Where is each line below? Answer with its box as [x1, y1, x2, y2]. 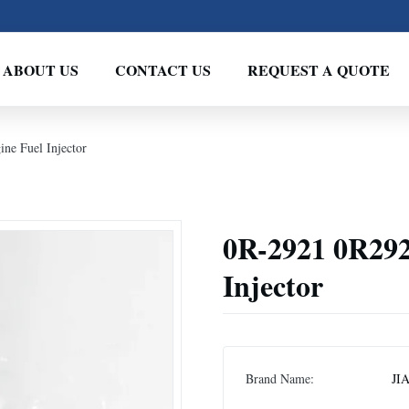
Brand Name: [246, 370, 314, 387]
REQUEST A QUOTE [246, 58, 390, 80]
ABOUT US [2, 58, 79, 80]
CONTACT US [114, 58, 211, 80]
